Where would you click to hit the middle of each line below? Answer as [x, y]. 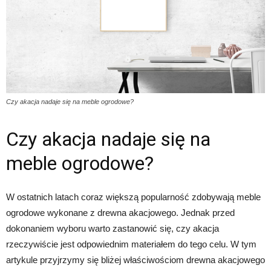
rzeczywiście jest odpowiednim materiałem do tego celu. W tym [131, 244]
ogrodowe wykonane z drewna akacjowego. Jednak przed [120, 213]
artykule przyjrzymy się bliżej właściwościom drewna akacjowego [135, 260]
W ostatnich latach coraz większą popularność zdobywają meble [133, 197]
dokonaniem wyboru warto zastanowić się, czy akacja [113, 229]
